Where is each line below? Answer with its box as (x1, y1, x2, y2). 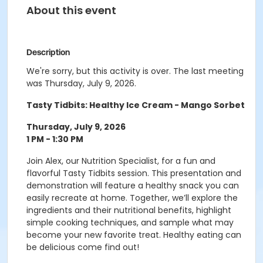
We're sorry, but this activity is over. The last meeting (26, 65, 244, 77)
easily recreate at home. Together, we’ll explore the (26, 192, 238, 204)
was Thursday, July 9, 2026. (26, 77, 136, 89)
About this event (26, 3, 116, 18)
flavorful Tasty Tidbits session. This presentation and (26, 167, 241, 179)
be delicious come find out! (26, 241, 139, 253)
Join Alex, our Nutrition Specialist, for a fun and (26, 155, 215, 167)
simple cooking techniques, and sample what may (26, 217, 234, 228)
